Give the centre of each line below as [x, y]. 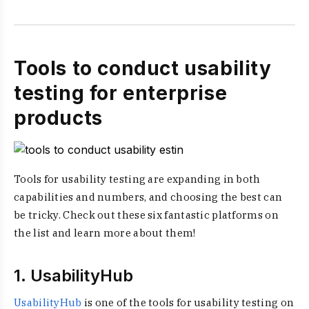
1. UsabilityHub [73, 276]
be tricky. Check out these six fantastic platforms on [146, 215]
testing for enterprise [121, 93]
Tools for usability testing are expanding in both [137, 179]
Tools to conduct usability [143, 68]
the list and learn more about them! [105, 233]
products [58, 118]
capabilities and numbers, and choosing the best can [148, 197]
